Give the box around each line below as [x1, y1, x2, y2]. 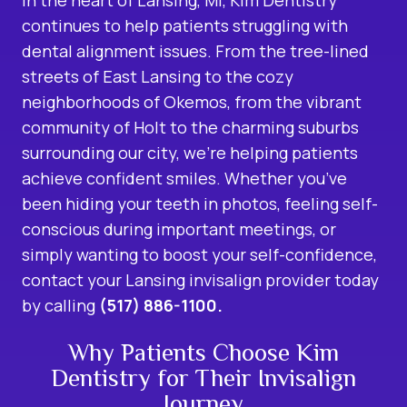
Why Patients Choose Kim [68, 338, 339, 366]
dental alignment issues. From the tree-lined [22, 39, 369, 62]
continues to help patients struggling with [22, 14, 348, 36]
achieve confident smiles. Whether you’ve [22, 166, 347, 189]
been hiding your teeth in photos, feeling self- [22, 192, 378, 214]
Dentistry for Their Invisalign [51, 363, 356, 392]
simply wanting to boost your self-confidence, [22, 243, 377, 265]
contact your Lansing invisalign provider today [22, 268, 379, 291]
